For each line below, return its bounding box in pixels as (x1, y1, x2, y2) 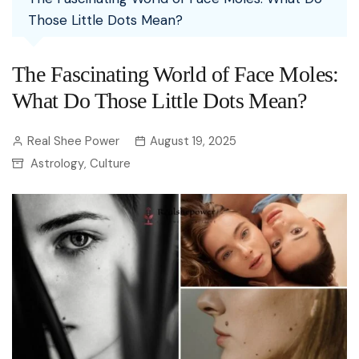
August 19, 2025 (150, 133, 236, 149)
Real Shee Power (27, 133, 119, 149)
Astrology (30, 155, 84, 171)
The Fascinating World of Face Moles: (12, 62, 339, 87)
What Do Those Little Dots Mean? (12, 88, 307, 113)
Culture (90, 155, 131, 171)
